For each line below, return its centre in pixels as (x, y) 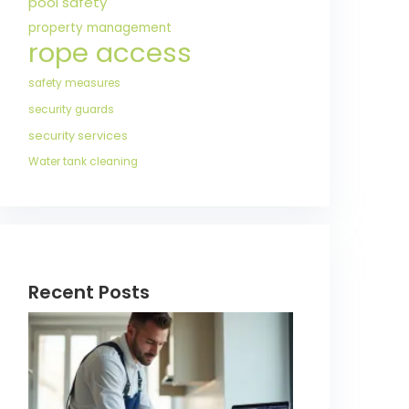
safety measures (74, 83)
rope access (110, 52)
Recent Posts (89, 292)
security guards (71, 110)
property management (100, 28)
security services (78, 136)
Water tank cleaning (83, 162)
